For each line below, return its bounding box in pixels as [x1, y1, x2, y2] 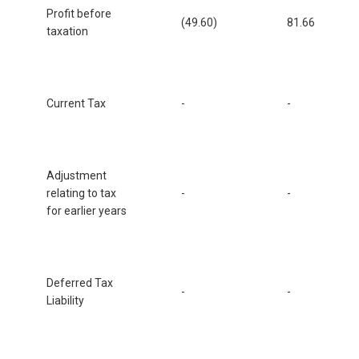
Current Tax [46, 96, 106, 110]
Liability [46, 293, 84, 307]
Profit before [46, 6, 111, 20]
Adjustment [46, 168, 107, 182]
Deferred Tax [46, 276, 113, 289]
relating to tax [46, 186, 116, 200]
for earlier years [46, 204, 127, 217]
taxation [46, 24, 88, 38]
